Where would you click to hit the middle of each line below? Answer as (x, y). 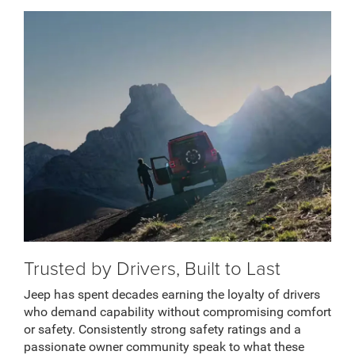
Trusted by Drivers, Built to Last (152, 268)
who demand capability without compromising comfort (177, 312)
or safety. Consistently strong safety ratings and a (162, 330)
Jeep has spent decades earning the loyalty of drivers (172, 295)
